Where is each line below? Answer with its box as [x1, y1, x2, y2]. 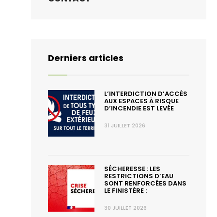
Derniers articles [48, 52, 124, 64]
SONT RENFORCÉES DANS [104, 179, 187, 188]
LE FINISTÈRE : [104, 186, 147, 195]
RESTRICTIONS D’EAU [104, 171, 174, 181]
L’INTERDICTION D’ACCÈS [104, 89, 188, 98]
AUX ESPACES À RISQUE [104, 96, 179, 106]
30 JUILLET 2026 [104, 204, 147, 212]
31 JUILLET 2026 [104, 122, 146, 129]
